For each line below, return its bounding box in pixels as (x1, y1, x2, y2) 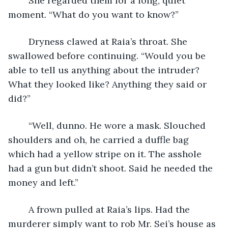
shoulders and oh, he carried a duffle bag (8, 133, 191, 146)
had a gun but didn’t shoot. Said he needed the (8, 162, 215, 174)
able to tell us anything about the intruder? (8, 64, 202, 76)
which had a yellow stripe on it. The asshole (8, 148, 204, 160)
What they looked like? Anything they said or (8, 78, 209, 90)
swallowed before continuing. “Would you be (8, 49, 208, 62)
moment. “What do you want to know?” (8, 8, 179, 20)
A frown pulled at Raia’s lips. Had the (18, 203, 28, 215)
